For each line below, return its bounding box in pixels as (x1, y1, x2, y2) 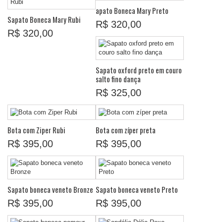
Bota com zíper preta (96, 124, 156, 135)
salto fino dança (96, 73, 141, 85)
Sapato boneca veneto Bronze (7, 183, 93, 195)
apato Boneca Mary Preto (96, 5, 168, 16)
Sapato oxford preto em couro (96, 64, 182, 76)
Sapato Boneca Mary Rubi (7, 13, 81, 25)
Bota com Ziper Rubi (7, 124, 65, 135)
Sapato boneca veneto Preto (96, 183, 178, 195)
